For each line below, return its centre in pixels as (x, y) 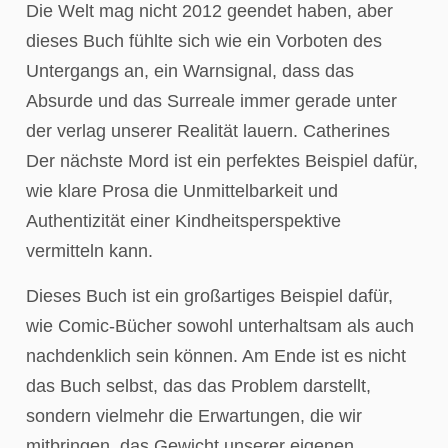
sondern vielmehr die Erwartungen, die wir (194, 415)
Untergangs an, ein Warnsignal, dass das (190, 71)
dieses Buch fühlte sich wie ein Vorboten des (204, 41)
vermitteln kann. (89, 251)
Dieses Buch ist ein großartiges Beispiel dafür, (209, 295)
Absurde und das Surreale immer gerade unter (211, 101)
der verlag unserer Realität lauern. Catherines (208, 131)
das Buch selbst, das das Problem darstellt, (198, 385)
